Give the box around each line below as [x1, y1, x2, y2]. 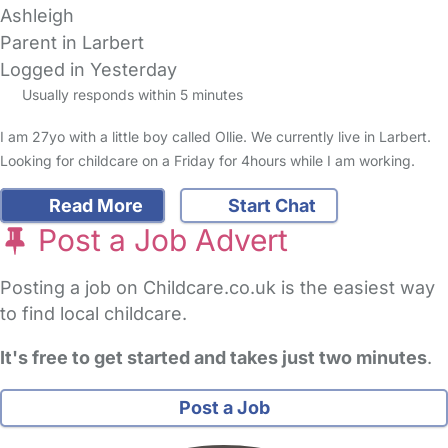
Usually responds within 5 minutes [17, 86, 243, 104]
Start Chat [224, 195, 316, 217]
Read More [44, 195, 143, 217]
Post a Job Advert [30, 222, 288, 259]
